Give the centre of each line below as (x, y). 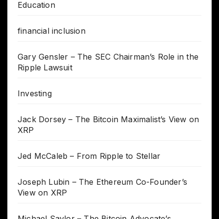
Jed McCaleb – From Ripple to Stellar (89, 156)
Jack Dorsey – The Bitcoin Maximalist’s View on (109, 120)
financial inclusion (52, 31)
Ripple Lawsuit (45, 68)
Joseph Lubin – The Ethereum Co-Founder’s (103, 182)
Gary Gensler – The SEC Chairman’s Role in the (108, 57)
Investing (35, 94)
